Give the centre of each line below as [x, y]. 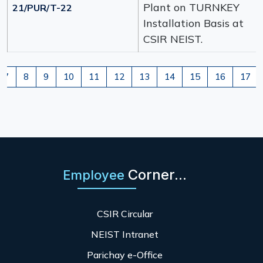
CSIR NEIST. [173, 39]
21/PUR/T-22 [42, 8]
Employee [95, 175]
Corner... [157, 175]
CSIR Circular [124, 214]
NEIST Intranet [124, 234]
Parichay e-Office [124, 255]
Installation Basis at [193, 23]
